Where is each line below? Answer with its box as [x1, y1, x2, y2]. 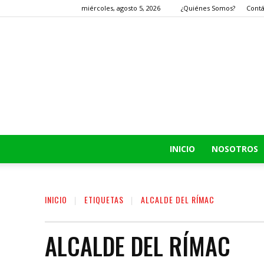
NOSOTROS [212, 143, 258, 154]
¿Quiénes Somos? [181, 4, 235, 12]
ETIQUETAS [84, 193, 124, 206]
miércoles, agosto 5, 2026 [81, 4, 160, 12]
